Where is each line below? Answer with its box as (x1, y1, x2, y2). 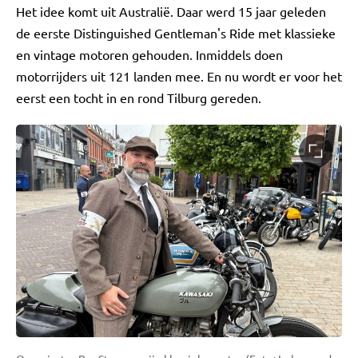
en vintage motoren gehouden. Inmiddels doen (16, 46, 283, 62)
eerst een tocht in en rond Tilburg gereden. (16, 89, 271, 105)
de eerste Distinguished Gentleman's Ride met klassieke (16, 25, 336, 41)
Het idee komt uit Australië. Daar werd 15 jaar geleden (16, 3, 326, 19)
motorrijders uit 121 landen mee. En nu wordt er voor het (16, 68, 342, 84)
